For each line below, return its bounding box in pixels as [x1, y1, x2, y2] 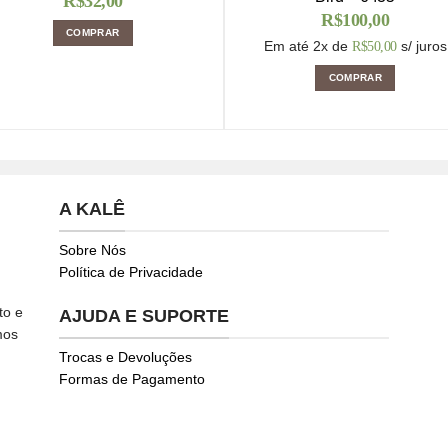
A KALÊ [58, 198, 125, 219]
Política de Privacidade [58, 264, 203, 281]
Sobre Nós [58, 242, 126, 259]
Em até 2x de [264, 37, 348, 54]
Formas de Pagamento [58, 371, 205, 388]
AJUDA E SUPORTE [58, 305, 229, 326]
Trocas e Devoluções [58, 349, 192, 366]
